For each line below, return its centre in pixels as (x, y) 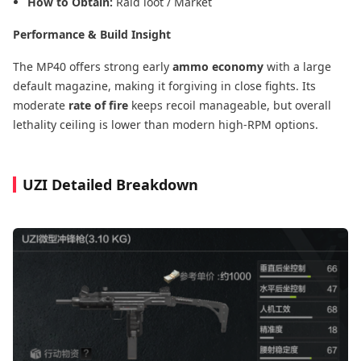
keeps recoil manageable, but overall (230, 105)
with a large (297, 66)
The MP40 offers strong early (93, 66)
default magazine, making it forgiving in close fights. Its (164, 85)
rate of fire (98, 105)
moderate (41, 105)
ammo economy (218, 66)
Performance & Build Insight (92, 34)
